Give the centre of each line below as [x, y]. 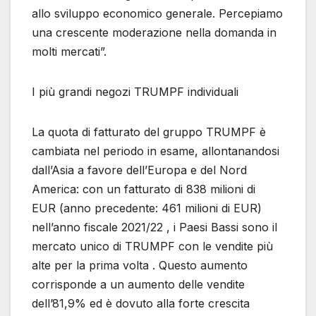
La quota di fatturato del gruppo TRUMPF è [149, 132]
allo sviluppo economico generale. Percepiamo [157, 13]
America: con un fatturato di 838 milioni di [144, 189]
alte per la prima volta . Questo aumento [140, 265]
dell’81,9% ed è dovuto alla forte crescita [141, 303]
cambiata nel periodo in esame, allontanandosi [156, 151]
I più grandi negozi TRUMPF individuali [135, 91]
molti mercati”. [69, 51]
